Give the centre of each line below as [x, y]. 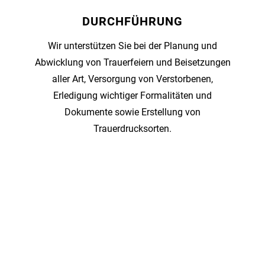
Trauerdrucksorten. [132, 128]
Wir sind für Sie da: [88, 194]
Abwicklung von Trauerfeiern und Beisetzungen [132, 62]
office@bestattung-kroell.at [132, 212]
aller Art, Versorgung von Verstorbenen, [132, 79]
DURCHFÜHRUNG [132, 21]
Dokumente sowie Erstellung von [132, 112]
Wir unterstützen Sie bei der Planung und [132, 46]
